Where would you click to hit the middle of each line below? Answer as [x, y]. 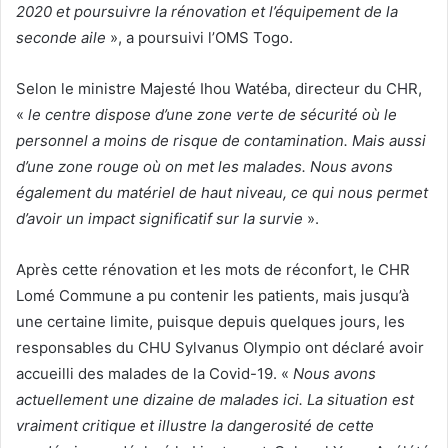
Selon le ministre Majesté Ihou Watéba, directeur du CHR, [219, 89]
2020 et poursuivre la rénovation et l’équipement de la [207, 12]
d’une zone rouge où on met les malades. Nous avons [204, 167]
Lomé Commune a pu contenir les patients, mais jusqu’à [212, 296]
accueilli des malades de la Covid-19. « [154, 374]
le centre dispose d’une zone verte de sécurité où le [212, 115]
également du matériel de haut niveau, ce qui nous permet [222, 193]
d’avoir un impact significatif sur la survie [161, 219]
